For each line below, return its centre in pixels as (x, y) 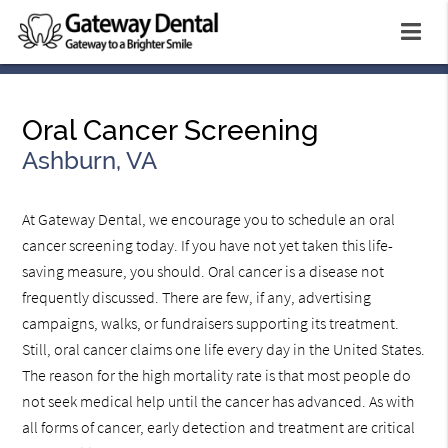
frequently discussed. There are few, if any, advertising (197, 297)
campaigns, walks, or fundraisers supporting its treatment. (211, 323)
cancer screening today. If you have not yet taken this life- (208, 245)
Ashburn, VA (90, 161)
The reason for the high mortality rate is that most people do (217, 375)
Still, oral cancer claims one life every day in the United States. (224, 349)
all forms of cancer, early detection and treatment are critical (219, 427)
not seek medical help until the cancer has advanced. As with (218, 401)
